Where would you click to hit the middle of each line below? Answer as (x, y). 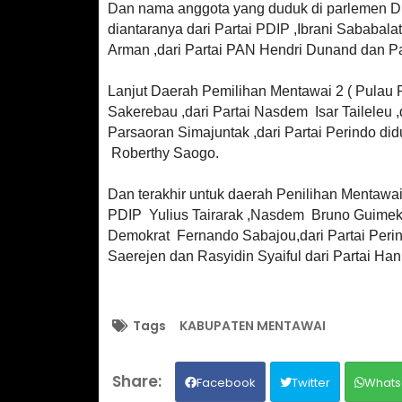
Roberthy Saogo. (165, 153)
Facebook (226, 382)
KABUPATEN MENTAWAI (252, 325)
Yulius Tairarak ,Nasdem (228, 214)
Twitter (310, 382)
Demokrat (140, 235)
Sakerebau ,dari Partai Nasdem (209, 111)
